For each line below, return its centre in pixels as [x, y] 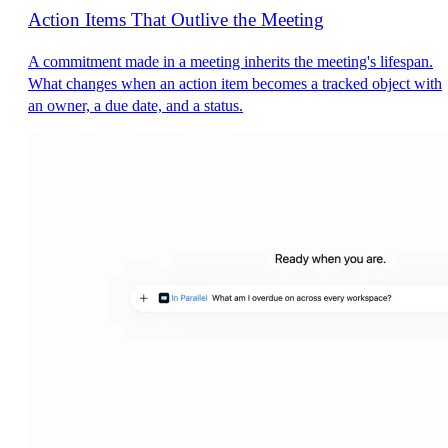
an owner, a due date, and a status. [135, 106]
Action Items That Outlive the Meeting [176, 19]
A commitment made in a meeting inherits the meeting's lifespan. [230, 62]
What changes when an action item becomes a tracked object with [235, 84]
